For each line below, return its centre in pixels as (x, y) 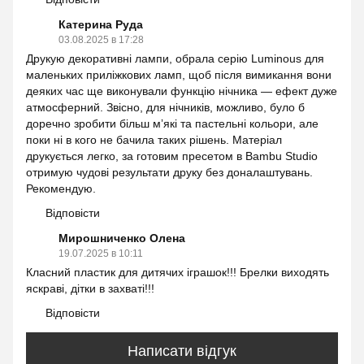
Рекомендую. (61, 188)
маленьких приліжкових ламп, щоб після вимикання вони (179, 74)
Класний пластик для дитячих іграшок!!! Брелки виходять (178, 272)
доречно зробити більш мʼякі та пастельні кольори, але (172, 123)
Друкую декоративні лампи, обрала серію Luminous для (175, 58)
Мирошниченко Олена (122, 238)
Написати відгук (182, 351)
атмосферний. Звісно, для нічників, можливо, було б (165, 107)
